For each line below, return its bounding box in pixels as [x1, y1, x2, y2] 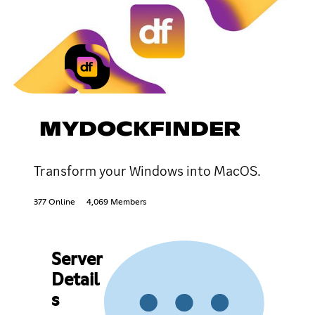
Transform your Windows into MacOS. [34, 161, 261, 180]
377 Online [34, 198, 75, 207]
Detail [51, 271, 100, 289]
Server [51, 251, 102, 269]
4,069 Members [86, 198, 146, 207]
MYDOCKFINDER [39, 120, 240, 140]
